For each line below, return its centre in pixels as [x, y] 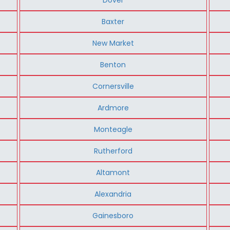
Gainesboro [113, 215]
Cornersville [113, 86]
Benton [113, 64]
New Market [113, 43]
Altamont [113, 172]
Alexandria [113, 194]
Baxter [113, 21]
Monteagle [113, 129]
